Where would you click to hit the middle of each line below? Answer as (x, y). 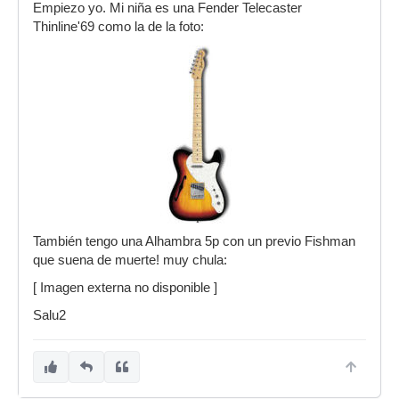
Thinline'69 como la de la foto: (118, 27)
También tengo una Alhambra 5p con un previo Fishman (194, 241)
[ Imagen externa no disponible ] (125, 288)
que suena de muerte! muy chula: (130, 260)
